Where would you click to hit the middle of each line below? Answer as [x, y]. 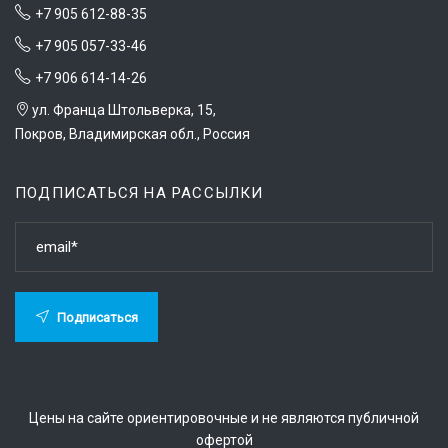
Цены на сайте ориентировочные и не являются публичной [224, 418]
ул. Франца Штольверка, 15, [122, 110]
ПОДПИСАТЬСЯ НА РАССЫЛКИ [139, 193]
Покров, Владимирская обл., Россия [132, 134]
